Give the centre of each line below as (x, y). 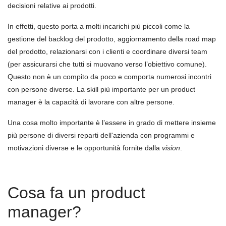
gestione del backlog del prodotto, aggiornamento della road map (112, 39)
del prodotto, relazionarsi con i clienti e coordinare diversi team (107, 51)
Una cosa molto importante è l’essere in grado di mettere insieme (112, 123)
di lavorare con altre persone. (128, 102)
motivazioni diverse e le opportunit (62, 148)
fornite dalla (142, 148)
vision (171, 148)
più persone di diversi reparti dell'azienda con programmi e (101, 135)
